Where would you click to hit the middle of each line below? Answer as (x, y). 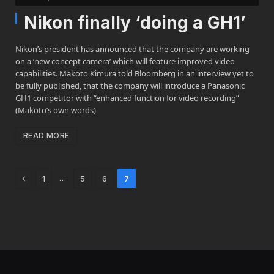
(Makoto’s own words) (56, 110)
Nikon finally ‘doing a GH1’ (135, 23)
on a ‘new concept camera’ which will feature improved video (125, 61)
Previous (43, 178)
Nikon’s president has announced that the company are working (132, 49)
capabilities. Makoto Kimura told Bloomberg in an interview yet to (135, 73)
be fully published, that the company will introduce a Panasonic (130, 86)
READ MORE (46, 135)
